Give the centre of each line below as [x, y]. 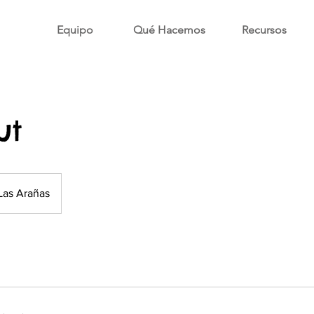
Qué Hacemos [169, 30]
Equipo [75, 30]
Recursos [264, 30]
